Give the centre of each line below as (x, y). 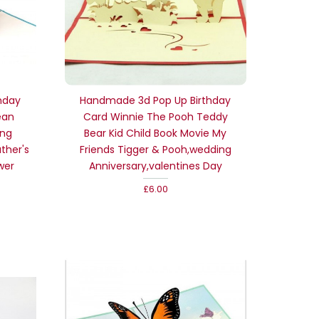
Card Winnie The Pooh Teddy (155, 116)
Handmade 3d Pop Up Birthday (156, 100)
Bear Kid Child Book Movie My (156, 133)
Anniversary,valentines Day (155, 166)
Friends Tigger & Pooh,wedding (155, 149)
